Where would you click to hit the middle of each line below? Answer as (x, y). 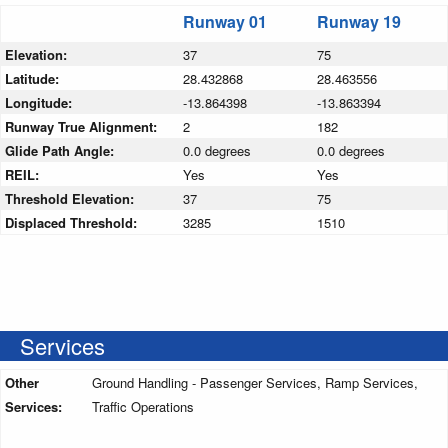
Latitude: (34, 79)
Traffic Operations (143, 407)
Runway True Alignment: (83, 127)
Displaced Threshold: (73, 223)
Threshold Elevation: (71, 199)
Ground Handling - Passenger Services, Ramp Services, (255, 383)
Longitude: (40, 103)
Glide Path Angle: (61, 151)
